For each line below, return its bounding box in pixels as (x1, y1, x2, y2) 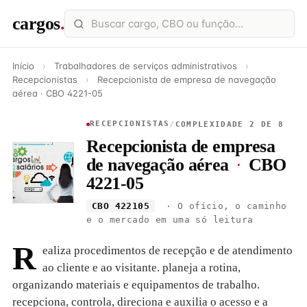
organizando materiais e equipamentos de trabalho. (12, 278, 260, 291)
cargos (12, 13, 60, 34)
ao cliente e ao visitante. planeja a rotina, (42, 261, 241, 274)
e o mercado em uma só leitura (86, 214, 254, 225)
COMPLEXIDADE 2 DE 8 (175, 119, 284, 129)
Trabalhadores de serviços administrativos (54, 60, 240, 71)
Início (12, 60, 34, 71)
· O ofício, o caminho (160, 201, 287, 211)
